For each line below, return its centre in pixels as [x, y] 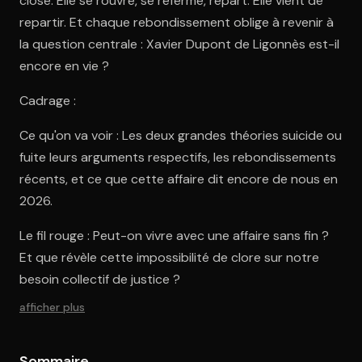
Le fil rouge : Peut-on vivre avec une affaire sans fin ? [174, 235]
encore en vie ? [64, 65]
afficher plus [52, 307]
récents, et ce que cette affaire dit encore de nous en [179, 179]
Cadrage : [48, 100]
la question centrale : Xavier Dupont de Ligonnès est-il [179, 44]
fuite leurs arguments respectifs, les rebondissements [178, 157]
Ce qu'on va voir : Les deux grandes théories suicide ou [181, 135]
